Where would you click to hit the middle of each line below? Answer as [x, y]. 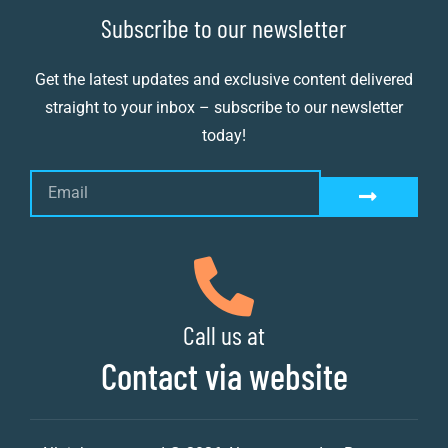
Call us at [224, 334]
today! [224, 135]
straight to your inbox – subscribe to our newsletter [224, 107]
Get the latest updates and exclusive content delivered [224, 79]
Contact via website [224, 375]
